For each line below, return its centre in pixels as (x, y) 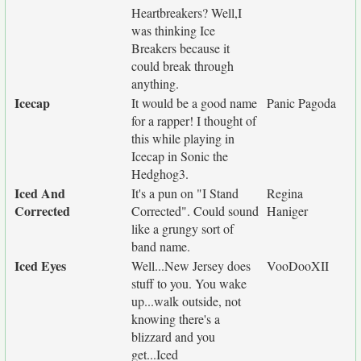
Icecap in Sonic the (180, 156)
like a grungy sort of (183, 228)
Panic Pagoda (301, 103)
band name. (161, 246)
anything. (155, 83)
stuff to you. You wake (189, 283)
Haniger (287, 211)
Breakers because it (180, 48)
